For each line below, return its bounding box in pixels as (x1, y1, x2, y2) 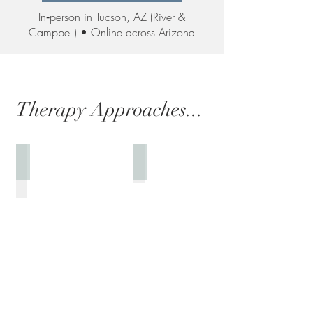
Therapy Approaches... (16, 98, 203, 122)
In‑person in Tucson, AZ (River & (38, 9, 185, 24)
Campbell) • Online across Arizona (29, 24, 195, 40)
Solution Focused (140, 152, 231, 165)
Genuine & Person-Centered (23, 152, 167, 165)
